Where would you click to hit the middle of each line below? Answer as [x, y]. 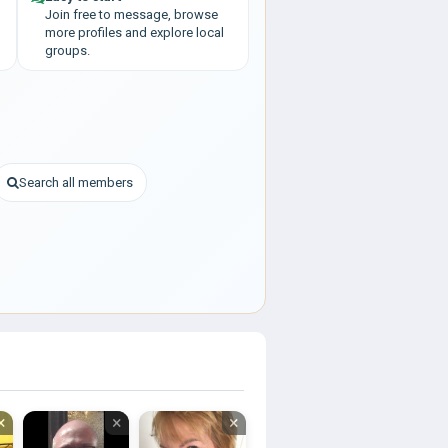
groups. [67, 50]
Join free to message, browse [131, 14]
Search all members [76, 182]
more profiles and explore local [134, 32]
